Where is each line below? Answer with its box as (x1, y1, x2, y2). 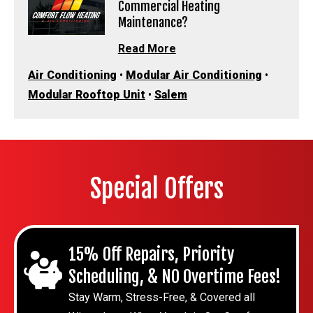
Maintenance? (117, 14, 188, 30)
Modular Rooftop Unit (28, 88, 145, 102)
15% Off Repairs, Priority (68, 244, 234, 265)
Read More (117, 42, 176, 56)
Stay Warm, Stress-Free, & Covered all (68, 291, 255, 305)
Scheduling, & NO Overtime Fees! (68, 266, 281, 288)
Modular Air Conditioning (126, 68, 262, 82)
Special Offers (89, 173, 224, 205)
